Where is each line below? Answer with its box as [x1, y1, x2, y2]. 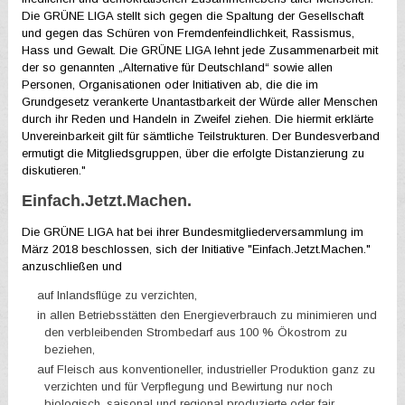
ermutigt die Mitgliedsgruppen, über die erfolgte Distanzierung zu [22, 146, 365, 161]
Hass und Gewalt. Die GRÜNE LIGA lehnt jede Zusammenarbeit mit [22, 43, 379, 58]
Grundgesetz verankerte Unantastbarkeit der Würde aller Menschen [22, 95, 379, 109]
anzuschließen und [22, 259, 123, 274]
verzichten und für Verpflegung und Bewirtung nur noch [44, 380, 334, 394]
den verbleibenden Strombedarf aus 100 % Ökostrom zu [44, 325, 348, 340]
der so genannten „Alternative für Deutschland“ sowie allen [22, 61, 334, 75]
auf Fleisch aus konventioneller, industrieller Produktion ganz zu [37, 363, 376, 377]
